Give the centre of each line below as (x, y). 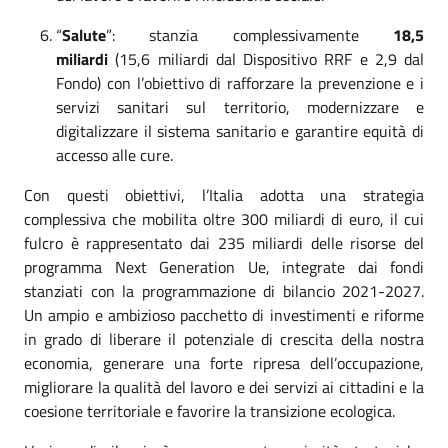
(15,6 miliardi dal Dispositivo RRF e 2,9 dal (269, 58)
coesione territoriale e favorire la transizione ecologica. (209, 410)
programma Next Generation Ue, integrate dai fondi (224, 266)
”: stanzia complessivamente (249, 34)
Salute (84, 34)
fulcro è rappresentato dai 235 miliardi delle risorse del (224, 242)
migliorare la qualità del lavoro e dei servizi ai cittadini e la (224, 386)
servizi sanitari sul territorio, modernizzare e (240, 106)
